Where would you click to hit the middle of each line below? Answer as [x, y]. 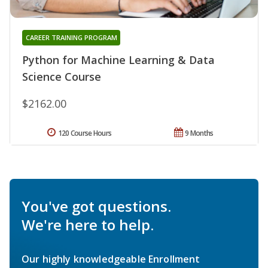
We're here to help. [88, 224]
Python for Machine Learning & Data [118, 60]
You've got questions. [96, 206]
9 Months [199, 133]
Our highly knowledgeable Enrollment [111, 259]
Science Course [62, 76]
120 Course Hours [85, 133]
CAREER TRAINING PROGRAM [71, 37]
